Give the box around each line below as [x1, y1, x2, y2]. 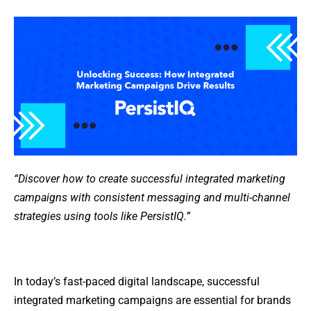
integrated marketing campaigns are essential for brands [14, 293, 291, 307]
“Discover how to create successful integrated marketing [14, 171, 285, 185]
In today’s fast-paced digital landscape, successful [14, 274, 260, 288]
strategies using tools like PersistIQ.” [14, 209, 190, 223]
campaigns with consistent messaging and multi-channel [14, 190, 290, 204]
